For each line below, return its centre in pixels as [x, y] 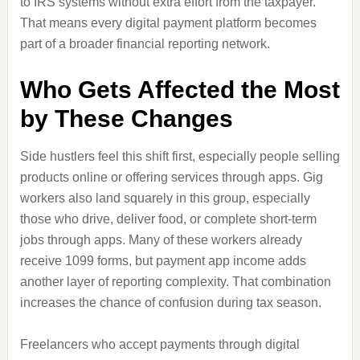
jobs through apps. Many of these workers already [161, 240]
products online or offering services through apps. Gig [171, 177]
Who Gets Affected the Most [180, 90]
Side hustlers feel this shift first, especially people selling [180, 156]
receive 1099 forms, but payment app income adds [163, 261]
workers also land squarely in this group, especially [165, 198]
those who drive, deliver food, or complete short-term [168, 219]
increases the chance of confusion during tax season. [170, 303]
